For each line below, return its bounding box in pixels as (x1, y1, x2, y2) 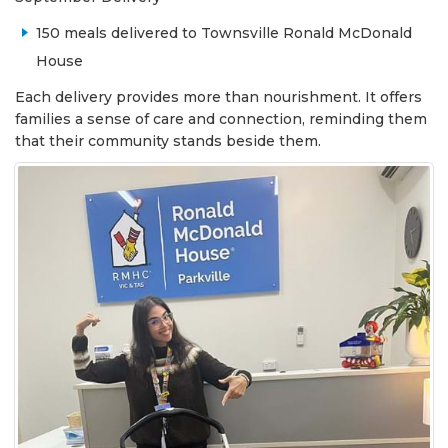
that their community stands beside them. (15, 131, 321, 150)
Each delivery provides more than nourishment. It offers (15, 87, 422, 106)
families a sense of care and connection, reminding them (15, 109, 427, 128)
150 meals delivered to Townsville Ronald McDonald (36, 23, 412, 42)
